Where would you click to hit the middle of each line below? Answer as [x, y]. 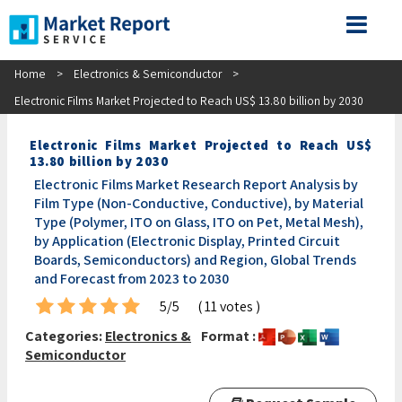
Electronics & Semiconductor [148, 73]
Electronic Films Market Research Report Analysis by [196, 184]
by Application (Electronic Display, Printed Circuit [187, 240]
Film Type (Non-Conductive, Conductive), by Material [199, 203]
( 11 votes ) [229, 306]
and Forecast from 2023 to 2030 [131, 278]
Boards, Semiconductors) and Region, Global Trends [195, 259]
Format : [230, 336]
